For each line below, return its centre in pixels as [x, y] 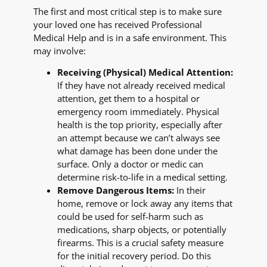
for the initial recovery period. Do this [134, 256]
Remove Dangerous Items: [116, 190]
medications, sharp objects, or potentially [142, 230]
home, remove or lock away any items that [145, 204]
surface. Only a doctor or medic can [130, 164]
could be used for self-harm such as [130, 217]
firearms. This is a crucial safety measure [140, 243]
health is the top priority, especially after [140, 125]
